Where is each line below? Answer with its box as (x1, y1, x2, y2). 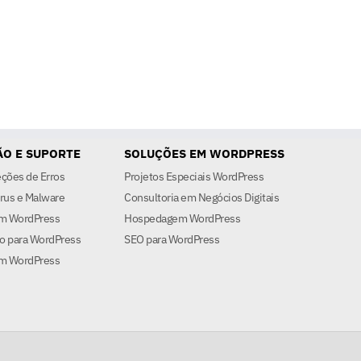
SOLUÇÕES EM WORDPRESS (124, 146, 284, 162)
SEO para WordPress (124, 232, 219, 247)
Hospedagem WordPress (124, 211, 240, 226)
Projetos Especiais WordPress (124, 169, 263, 185)
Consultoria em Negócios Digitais (124, 190, 279, 205)
